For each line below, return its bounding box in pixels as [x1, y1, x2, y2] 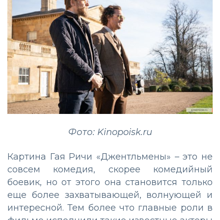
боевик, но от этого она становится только [7, 177, 213, 188]
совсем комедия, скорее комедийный [7, 164, 213, 175]
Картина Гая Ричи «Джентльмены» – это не [7, 151, 213, 163]
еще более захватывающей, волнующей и [7, 190, 213, 201]
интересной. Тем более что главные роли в [7, 202, 213, 214]
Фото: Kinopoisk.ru [68, 127, 152, 138]
